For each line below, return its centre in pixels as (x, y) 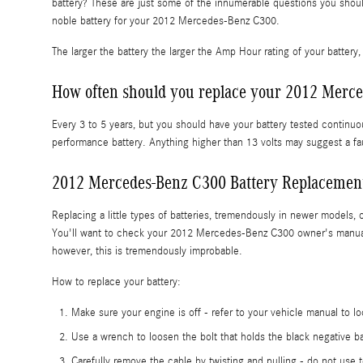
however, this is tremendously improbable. (147, 252)
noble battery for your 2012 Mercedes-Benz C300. (166, 21)
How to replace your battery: (116, 282)
